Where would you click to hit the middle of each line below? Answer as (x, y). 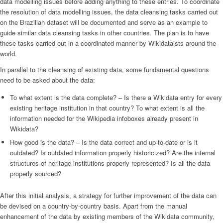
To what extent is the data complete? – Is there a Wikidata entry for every (116, 97)
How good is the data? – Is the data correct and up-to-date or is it (104, 142)
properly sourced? (36, 173)
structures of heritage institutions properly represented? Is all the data (110, 163)
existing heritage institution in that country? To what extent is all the (107, 108)
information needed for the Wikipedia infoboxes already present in (104, 118)
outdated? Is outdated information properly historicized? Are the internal (113, 152)
